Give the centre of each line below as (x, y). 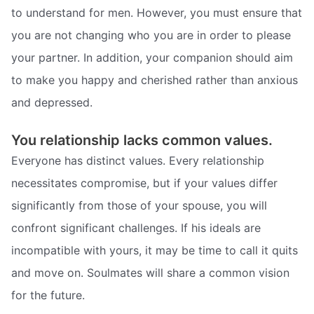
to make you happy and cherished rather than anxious (155, 80)
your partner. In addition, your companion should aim (152, 57)
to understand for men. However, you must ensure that (157, 12)
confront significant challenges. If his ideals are (136, 228)
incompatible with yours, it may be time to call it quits (155, 251)
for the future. (48, 295)
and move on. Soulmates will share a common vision (150, 273)
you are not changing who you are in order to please (151, 35)
